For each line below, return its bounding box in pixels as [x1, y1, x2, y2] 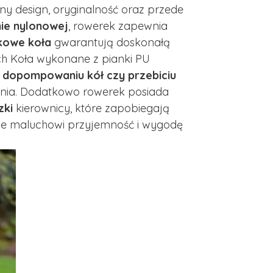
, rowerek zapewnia [68, 18, 168, 33]
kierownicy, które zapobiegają [12, 101, 169, 115]
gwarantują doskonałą [51, 35, 170, 49]
